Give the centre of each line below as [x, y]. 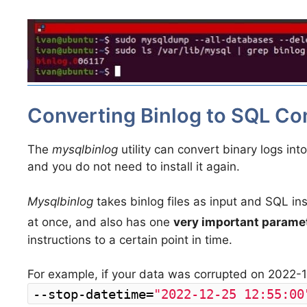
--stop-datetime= [93, 295]
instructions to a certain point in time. [130, 240]
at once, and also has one [100, 222]
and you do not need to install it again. [134, 167]
